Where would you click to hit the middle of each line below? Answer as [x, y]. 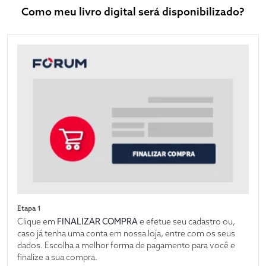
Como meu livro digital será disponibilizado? [133, 12]
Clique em [37, 222]
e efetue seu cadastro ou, [186, 222]
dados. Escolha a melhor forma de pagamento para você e [126, 246]
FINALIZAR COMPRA [97, 222]
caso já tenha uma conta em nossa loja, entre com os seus [126, 234]
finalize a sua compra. [57, 257]
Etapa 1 [29, 208]
